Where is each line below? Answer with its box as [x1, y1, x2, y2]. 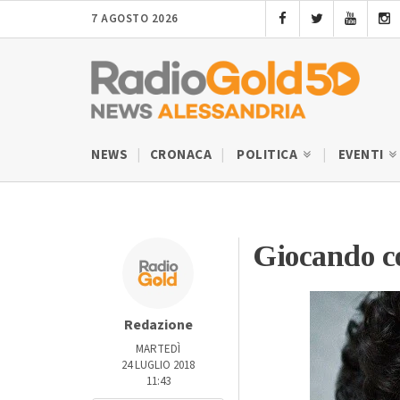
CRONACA [149, 145, 212, 164]
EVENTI [337, 145, 387, 164]
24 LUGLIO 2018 [121, 356, 195, 373]
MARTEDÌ [136, 340, 180, 357]
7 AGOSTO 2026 [91, 11, 179, 27]
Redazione [123, 314, 193, 335]
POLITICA [237, 145, 301, 164]
